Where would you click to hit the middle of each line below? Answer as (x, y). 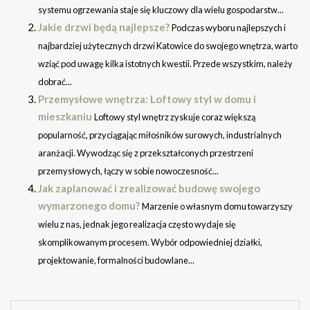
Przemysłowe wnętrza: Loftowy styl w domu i (147, 99)
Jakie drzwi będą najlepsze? (104, 27)
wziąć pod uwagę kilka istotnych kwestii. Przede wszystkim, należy (165, 64)
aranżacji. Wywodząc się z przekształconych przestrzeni (146, 153)
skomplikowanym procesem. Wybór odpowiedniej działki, (150, 243)
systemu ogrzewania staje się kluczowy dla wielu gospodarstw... (161, 10)
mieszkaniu (65, 117)
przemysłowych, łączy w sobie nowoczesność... (128, 171)
